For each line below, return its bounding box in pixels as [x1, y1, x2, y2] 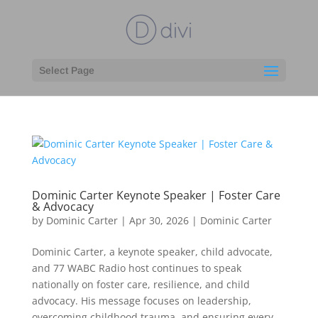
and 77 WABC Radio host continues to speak [31, 261, 241, 275]
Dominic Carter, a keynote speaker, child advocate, [31, 245, 273, 258]
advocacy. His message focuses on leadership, [31, 294, 251, 307]
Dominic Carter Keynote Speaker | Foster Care [31, 187, 280, 203]
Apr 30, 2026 [128, 214, 189, 227]
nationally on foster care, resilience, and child [31, 278, 250, 291]
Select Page [38, 65, 94, 76]
